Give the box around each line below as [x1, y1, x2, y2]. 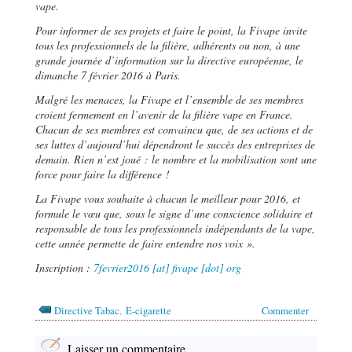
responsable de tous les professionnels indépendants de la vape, [35, 220, 315, 236]
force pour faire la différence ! [35, 166, 170, 181]
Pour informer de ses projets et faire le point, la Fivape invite [35, 22, 307, 38]
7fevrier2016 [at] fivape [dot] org [93, 259, 241, 275]
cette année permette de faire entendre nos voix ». [35, 235, 255, 251]
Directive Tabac [54, 303, 119, 317]
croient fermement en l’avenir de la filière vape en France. [35, 106, 293, 122]
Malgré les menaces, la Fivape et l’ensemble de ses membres [35, 91, 303, 107]
